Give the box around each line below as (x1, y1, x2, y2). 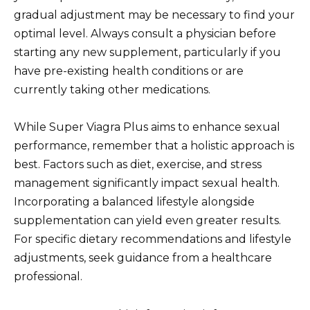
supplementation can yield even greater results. (14, 214, 281, 228)
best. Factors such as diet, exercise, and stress (14, 158, 262, 172)
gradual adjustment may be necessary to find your (14, 8, 295, 22)
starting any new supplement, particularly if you (14, 46, 281, 60)
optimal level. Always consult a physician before (14, 27, 276, 41)
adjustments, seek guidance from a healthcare (14, 251, 272, 265)
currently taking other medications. (14, 83, 210, 97)
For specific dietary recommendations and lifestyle (14, 232, 291, 246)
